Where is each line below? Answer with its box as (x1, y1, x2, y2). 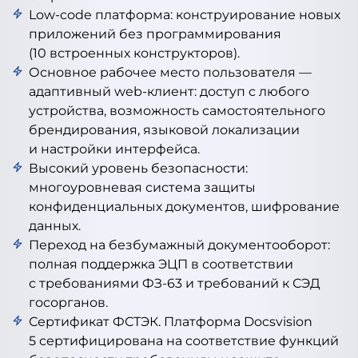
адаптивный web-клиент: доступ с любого (29, 84, 309, 99)
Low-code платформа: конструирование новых (29, 7, 340, 22)
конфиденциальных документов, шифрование (29, 199, 340, 214)
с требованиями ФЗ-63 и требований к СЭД (29, 276, 320, 291)
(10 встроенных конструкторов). (29, 46, 240, 61)
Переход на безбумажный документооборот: (29, 237, 330, 253)
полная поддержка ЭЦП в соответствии (29, 257, 293, 272)
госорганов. (29, 295, 108, 310)
